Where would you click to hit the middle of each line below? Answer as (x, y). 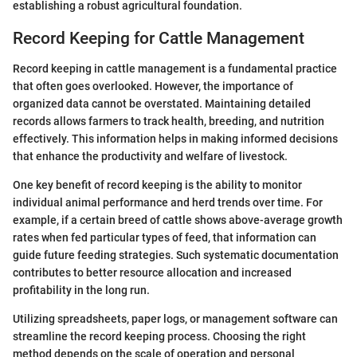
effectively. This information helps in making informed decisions (175, 139)
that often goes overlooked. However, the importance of (153, 86)
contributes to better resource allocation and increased (152, 273)
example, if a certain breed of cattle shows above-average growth (178, 220)
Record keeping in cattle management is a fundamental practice (175, 69)
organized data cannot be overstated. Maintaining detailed (162, 104)
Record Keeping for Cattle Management (159, 38)
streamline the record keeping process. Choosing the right (159, 336)
